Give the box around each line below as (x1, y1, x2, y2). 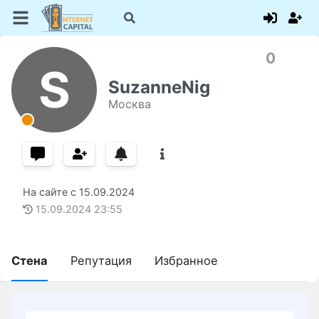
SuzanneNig (108, 76, 210, 98)
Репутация (70, 253, 132, 268)
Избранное (155, 253, 218, 268)
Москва (108, 96, 151, 111)
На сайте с (23, 186, 79, 199)
